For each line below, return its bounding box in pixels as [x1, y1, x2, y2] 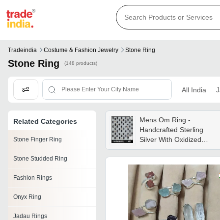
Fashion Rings [13, 174, 52, 182]
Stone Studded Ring [13, 155, 67, 163]
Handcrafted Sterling [139, 126, 203, 134]
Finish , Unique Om [139, 145, 199, 154]
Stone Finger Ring [13, 136, 62, 143]
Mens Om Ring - [139, 116, 191, 124]
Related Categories [13, 117, 77, 126]
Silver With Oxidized [139, 136, 201, 144]
